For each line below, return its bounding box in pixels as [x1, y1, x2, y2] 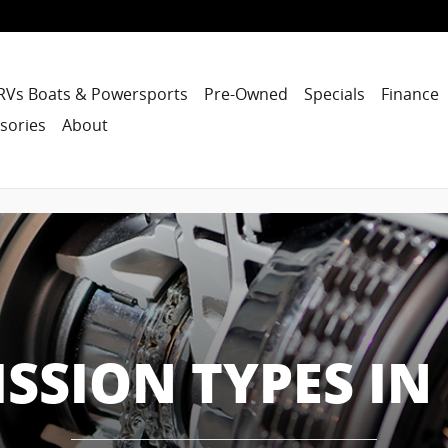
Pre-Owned [204, 83, 289, 105]
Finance [381, 83, 440, 105]
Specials [304, 83, 366, 105]
